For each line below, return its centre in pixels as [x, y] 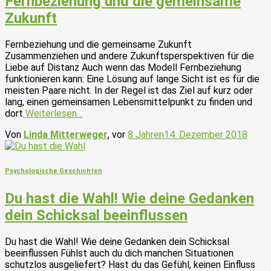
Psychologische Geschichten [54, 171]
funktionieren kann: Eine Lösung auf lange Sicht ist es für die [132, 79]
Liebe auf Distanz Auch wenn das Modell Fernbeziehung [123, 68]
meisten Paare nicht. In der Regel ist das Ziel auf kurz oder [129, 91]
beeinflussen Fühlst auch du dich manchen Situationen [119, 253]
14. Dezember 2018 [206, 135]
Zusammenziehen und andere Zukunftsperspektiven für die [129, 56]
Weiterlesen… [53, 114]
